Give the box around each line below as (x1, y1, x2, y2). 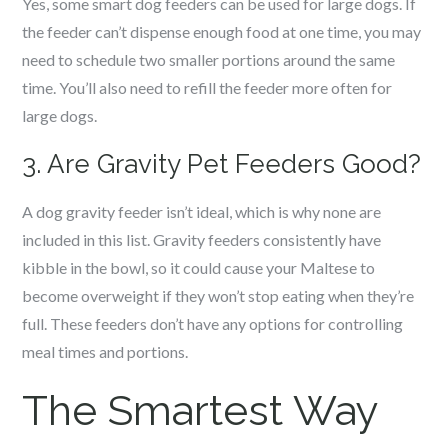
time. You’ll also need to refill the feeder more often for (22, 78, 393, 97)
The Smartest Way (22, 386, 379, 435)
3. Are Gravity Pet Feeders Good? (22, 149, 422, 179)
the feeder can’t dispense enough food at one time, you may (22, 22, 422, 41)
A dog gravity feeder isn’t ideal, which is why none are (22, 202, 382, 221)
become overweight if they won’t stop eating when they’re (22, 286, 415, 305)
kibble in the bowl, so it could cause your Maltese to (22, 258, 376, 277)
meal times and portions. (22, 342, 189, 361)
